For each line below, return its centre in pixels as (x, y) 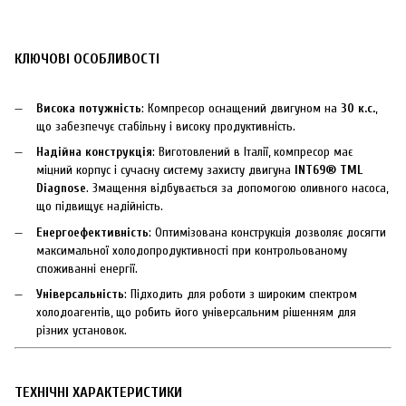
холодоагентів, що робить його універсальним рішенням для (196, 312)
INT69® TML (329, 170)
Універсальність (80, 294)
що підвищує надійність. (100, 207)
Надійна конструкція (94, 152)
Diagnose (61, 188)
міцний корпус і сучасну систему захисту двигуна (165, 170)
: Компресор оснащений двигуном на (241, 108)
